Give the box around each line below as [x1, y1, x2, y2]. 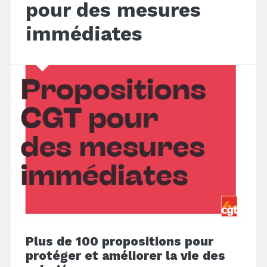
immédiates [25, 21, 142, 45]
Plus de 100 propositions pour [25, 234, 213, 249]
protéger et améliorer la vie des [25, 249, 225, 263]
